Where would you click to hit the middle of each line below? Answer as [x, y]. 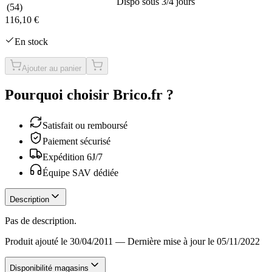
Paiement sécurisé [76, 141]
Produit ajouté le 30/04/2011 [59, 241]
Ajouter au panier [52, 68]
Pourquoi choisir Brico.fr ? [89, 94]
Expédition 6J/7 [73, 157]
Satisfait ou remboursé [85, 125]
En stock [31, 41]
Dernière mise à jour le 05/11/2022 [194, 241]
